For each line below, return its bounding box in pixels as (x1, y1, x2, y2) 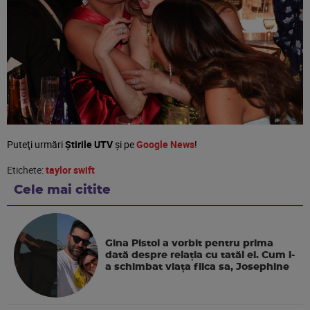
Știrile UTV (65, 137, 113, 151)
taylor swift (46, 163, 95, 176)
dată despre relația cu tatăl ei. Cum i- (105, 250, 295, 260)
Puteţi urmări (7, 137, 65, 151)
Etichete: (7, 163, 46, 176)
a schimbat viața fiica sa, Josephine (105, 262, 290, 272)
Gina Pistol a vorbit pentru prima (105, 238, 274, 248)
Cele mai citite (14, 183, 111, 197)
